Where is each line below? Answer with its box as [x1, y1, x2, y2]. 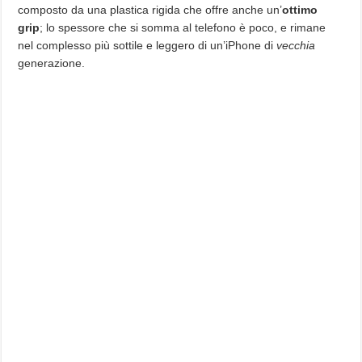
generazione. [18, 57, 86, 70]
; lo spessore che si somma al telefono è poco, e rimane [40, 21, 326, 35]
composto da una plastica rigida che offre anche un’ [18, 3, 283, 17]
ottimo [282, 3, 318, 17]
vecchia [276, 39, 316, 53]
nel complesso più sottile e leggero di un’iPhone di [18, 39, 277, 53]
